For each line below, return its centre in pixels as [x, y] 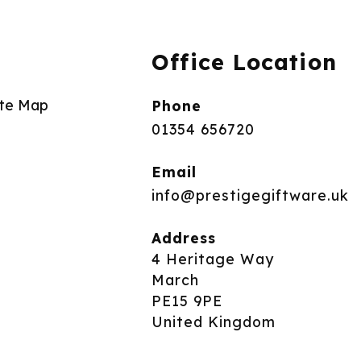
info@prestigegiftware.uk [250, 195]
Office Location [244, 62]
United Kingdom [213, 321]
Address [183, 237]
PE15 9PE [187, 300]
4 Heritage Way [212, 258]
